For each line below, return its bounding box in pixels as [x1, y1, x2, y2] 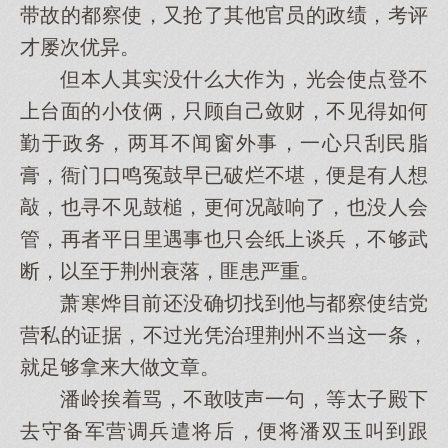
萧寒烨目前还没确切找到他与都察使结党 [20, 292, 428, 314]
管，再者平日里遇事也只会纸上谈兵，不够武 [20, 228, 428, 250]
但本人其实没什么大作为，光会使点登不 [20, 68, 428, 90]
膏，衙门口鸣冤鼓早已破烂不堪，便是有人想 [20, 164, 428, 186]
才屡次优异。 [20, 36, 140, 58]
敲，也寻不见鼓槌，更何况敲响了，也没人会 [20, 196, 428, 218]
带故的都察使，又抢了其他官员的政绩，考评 [20, 4, 428, 26]
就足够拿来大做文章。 [20, 356, 220, 378]
